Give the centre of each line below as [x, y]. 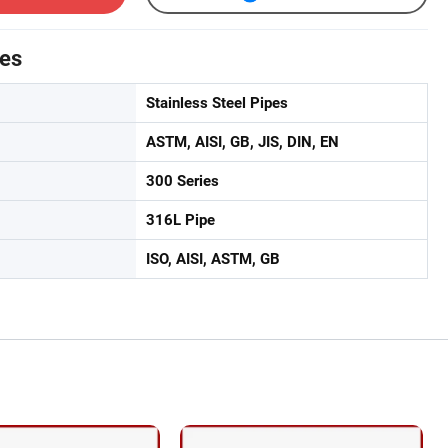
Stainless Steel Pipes [217, 103]
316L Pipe [180, 220]
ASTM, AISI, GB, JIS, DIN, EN [242, 142]
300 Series [182, 181]
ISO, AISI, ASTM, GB [213, 259]
